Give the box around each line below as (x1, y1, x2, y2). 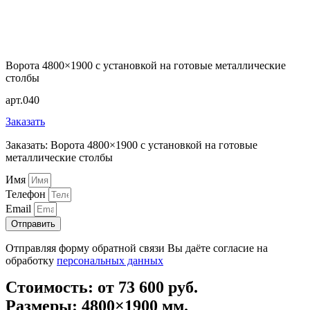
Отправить (11, 219, 55, 230)
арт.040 (6, 93, 39, 106)
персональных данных (57, 255, 163, 267)
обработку (6, 255, 57, 267)
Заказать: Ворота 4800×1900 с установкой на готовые (6, 138, 257, 151)
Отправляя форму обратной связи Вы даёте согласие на (6, 242, 268, 255)
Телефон (6, 188, 48, 201)
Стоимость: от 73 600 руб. (6, 278, 198, 297)
